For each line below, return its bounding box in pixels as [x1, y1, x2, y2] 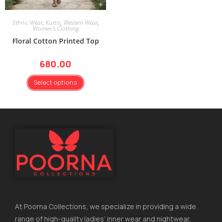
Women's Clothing [32, 24, 79, 33]
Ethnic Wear [12, 18, 43, 27]
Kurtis [45, 18, 60, 27]
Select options [34, 78, 77, 87]
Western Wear [63, 18, 98, 27]
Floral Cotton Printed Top [12, 36, 99, 46]
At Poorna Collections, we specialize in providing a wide [15, 201, 196, 211]
